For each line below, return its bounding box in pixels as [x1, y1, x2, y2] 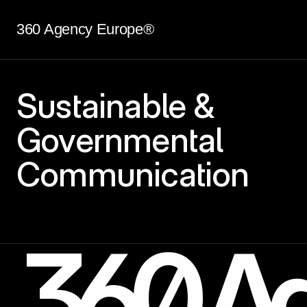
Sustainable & [16, 86, 214, 126]
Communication [16, 154, 249, 195]
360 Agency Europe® [16, 21, 154, 38]
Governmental [16, 120, 223, 160]
